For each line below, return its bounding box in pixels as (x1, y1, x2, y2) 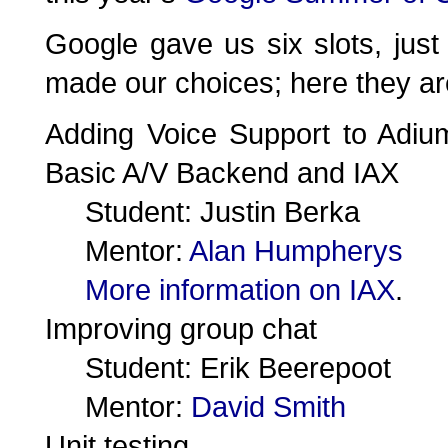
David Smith (191, 390, 346, 423)
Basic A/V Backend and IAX (45, 156, 399, 189)
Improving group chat (45, 312, 317, 345)
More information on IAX (85, 273, 395, 306)
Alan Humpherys (189, 234, 403, 267)
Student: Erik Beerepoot (85, 351, 391, 384)
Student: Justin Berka (85, 195, 360, 228)
